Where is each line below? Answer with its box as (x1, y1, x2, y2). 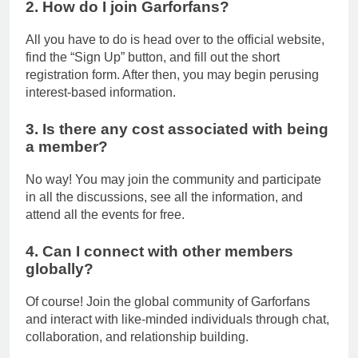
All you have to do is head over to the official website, (26, 33, 324, 47)
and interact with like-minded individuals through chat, (26, 312, 329, 326)
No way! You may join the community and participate (26, 172, 321, 186)
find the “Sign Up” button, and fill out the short (26, 50, 280, 65)
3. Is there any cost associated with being (26, 121, 328, 138)
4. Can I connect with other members (26, 242, 293, 260)
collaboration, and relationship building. (26, 329, 249, 344)
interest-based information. (26, 86, 176, 100)
